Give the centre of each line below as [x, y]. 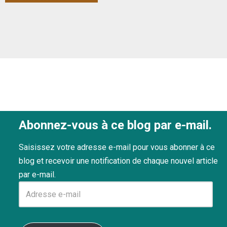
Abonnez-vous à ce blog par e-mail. [115, 125]
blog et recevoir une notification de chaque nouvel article [118, 161]
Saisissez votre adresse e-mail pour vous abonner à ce [117, 147]
